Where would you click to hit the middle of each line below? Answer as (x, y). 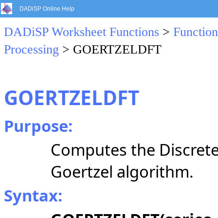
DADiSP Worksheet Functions (82, 32)
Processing (31, 49)
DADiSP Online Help (47, 9)
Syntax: (33, 195)
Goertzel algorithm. (122, 172)
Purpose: (38, 126)
